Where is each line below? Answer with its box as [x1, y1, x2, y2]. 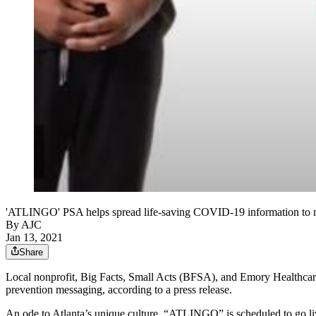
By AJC [6, 219, 42, 231]
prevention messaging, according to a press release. [6, 284, 232, 296]
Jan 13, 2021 [6, 231, 63, 244]
